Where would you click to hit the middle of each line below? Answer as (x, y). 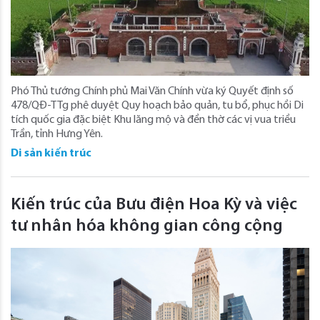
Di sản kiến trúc (51, 154)
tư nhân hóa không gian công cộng (147, 226)
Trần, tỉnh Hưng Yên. (57, 134)
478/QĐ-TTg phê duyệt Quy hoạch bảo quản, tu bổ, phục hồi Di (157, 106)
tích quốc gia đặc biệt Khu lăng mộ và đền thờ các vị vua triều (153, 120)
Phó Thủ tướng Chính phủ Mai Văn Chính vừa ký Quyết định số (152, 91)
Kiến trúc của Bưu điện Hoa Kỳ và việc (154, 205)
